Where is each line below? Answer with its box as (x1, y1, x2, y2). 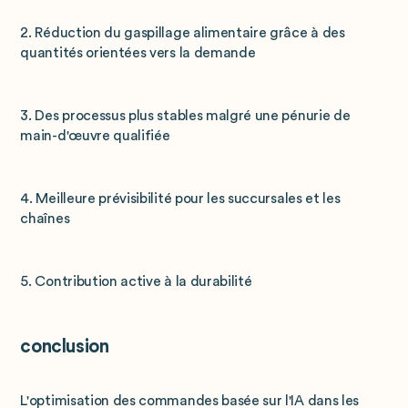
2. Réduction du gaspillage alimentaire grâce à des (20, 25, 345, 40)
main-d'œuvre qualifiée (20, 127, 170, 143)
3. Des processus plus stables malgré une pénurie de (20, 107, 351, 123)
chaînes (20, 211, 70, 227)
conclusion (20, 336, 109, 356)
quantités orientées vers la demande (20, 45, 256, 60)
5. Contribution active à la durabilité (20, 274, 252, 290)
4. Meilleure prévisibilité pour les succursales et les (20, 191, 341, 207)
